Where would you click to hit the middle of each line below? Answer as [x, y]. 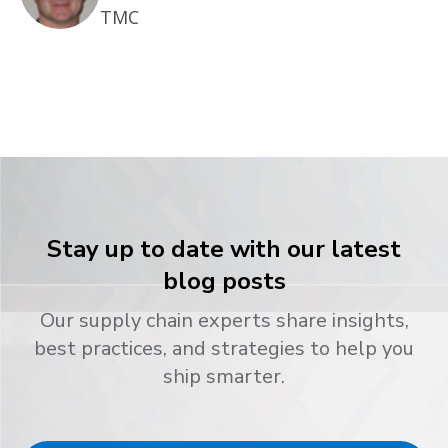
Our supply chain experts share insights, [224, 321]
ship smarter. [224, 377]
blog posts [224, 281]
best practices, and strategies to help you [224, 349]
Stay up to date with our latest [224, 249]
